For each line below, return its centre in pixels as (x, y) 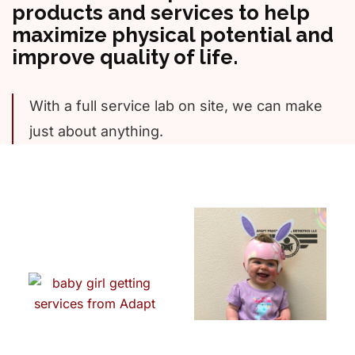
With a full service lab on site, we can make (176, 105)
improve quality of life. (125, 57)
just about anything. (96, 131)
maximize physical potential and (173, 34)
